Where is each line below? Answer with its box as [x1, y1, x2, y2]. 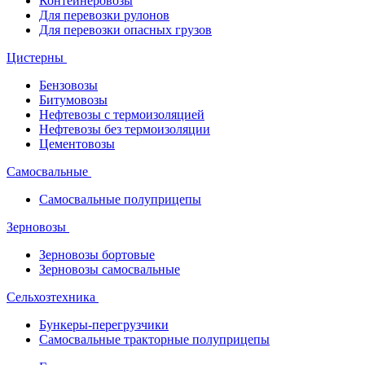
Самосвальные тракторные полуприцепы [39, 332, 270, 347]
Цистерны [7, 51, 64, 65]
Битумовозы [39, 93, 108, 108]
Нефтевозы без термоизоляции [39, 122, 210, 137]
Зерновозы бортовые [39, 248, 155, 262]
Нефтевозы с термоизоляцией [39, 108, 204, 122]
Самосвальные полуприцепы [39, 192, 201, 207]
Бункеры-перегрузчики [39, 318, 169, 332]
